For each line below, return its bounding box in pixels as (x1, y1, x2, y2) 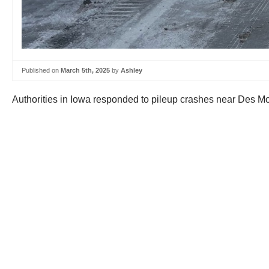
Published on (22, 67, 61, 74)
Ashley (121, 67, 142, 74)
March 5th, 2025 (61, 67, 110, 74)
